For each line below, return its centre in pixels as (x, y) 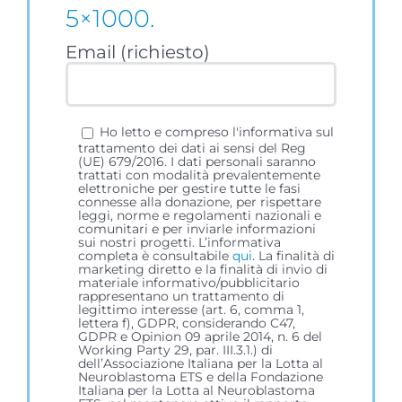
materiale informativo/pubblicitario (189, 282)
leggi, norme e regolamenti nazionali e (200, 215)
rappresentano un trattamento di (182, 296)
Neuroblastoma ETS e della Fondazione (201, 376)
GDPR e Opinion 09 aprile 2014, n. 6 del (201, 336)
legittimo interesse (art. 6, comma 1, (192, 309)
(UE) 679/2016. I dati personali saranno (197, 161)
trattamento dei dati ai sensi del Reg (192, 148)
